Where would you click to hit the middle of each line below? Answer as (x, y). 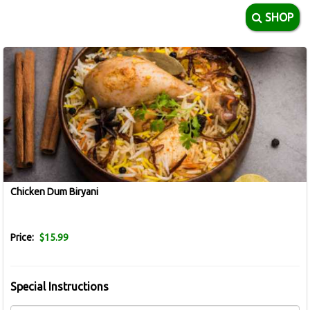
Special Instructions (60, 286)
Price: (23, 237)
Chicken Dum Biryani (54, 192)
